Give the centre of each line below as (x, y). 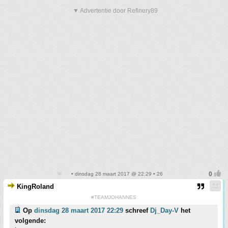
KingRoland (35, 186)
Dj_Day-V (164, 210)
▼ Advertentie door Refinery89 (115, 10)
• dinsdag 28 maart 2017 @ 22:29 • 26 (116, 174)
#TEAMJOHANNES (114, 197)
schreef (137, 210)
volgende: (30, 220)
